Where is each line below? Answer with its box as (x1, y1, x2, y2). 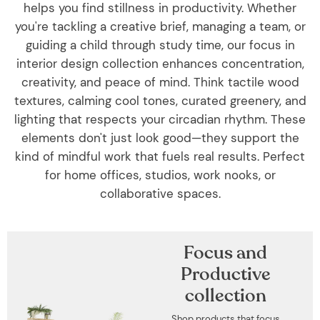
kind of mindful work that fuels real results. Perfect (15, 149, 305, 164)
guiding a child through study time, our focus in (25, 37, 295, 53)
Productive (180, 263, 271, 286)
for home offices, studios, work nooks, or (44, 167, 276, 183)
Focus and (184, 241, 268, 264)
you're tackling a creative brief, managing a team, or (14, 19, 306, 34)
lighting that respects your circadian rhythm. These (14, 111, 306, 127)
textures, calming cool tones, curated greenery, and (14, 93, 306, 109)
